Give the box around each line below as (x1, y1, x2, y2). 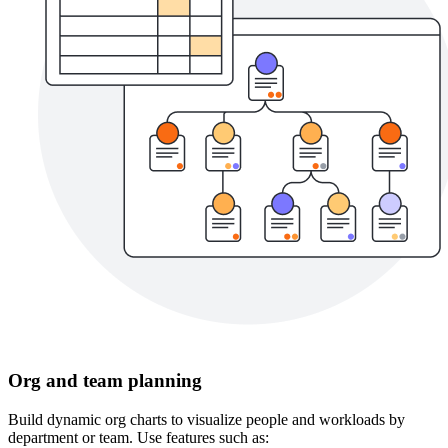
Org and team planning (8, 369, 202, 391)
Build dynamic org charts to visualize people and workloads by (8, 410, 405, 428)
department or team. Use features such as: (8, 428, 269, 446)
